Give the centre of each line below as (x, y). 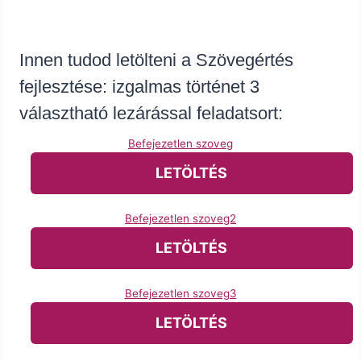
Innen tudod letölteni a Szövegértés (156, 60)
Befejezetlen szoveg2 (180, 219)
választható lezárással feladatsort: (151, 114)
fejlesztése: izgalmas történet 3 (139, 87)
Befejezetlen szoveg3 (180, 294)
